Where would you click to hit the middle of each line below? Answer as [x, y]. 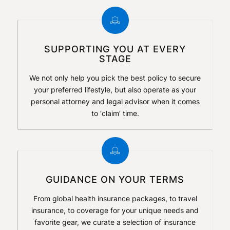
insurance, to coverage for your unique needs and [115, 210]
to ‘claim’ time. [115, 113]
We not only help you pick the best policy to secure [115, 78]
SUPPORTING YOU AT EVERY [115, 49]
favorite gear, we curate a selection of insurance [115, 222]
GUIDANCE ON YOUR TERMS [115, 179]
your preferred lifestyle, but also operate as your [115, 89]
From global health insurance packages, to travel [115, 198]
